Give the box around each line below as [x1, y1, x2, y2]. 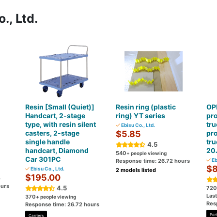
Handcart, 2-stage [25, 111, 86, 120]
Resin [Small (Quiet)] [25, 103, 95, 111]
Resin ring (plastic [115, 103, 176, 111]
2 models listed [115, 167, 156, 173]
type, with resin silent [25, 120, 96, 128]
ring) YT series [115, 111, 165, 120]
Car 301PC [25, 155, 62, 163]
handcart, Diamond [25, 146, 89, 155]
